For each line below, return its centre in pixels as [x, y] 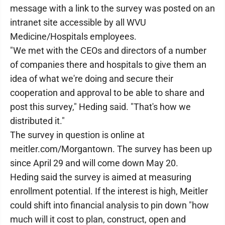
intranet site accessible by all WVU [78, 22]
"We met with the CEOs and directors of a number [108, 50]
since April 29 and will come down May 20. [94, 163]
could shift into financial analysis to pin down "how [109, 205]
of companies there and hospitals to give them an [108, 65]
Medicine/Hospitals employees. [73, 36]
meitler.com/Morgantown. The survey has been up [111, 149]
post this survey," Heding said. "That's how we [100, 107]
